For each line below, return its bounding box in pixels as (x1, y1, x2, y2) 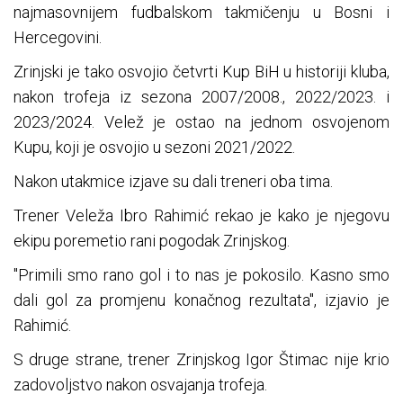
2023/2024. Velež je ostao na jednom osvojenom (13, 112, 390, 132)
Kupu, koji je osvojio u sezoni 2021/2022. (13, 138, 295, 157)
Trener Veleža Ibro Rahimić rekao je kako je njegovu (13, 206, 390, 226)
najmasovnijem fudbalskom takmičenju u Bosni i (13, 3, 390, 22)
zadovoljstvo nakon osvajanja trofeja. (13, 375, 267, 395)
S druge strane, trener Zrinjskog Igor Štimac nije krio (13, 350, 390, 370)
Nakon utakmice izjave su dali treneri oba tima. (13, 172, 333, 192)
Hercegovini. (13, 28, 102, 48)
